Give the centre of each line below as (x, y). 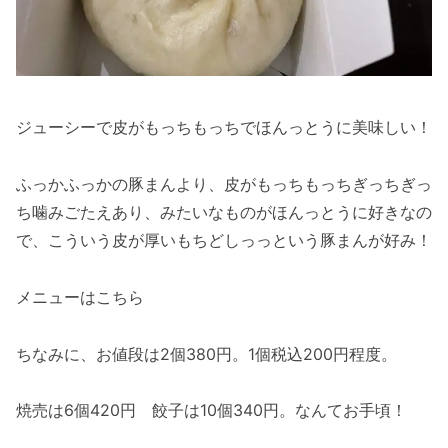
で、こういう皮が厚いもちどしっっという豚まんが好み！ (224, 240)
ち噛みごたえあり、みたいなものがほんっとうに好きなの (224, 212)
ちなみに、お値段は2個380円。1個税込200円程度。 (206, 353)
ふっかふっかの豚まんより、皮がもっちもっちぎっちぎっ (224, 184)
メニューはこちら (80, 296)
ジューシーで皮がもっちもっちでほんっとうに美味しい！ (224, 127)
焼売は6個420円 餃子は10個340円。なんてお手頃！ (211, 410)
